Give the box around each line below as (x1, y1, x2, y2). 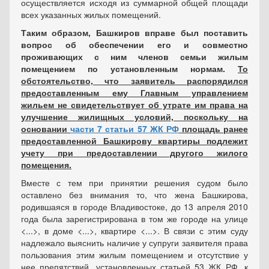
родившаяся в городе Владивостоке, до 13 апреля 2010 (21, 201, 248, 213)
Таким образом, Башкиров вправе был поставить (21, 26, 248, 38)
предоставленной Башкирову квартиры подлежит (21, 134, 248, 147)
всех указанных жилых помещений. (21, 8, 161, 20)
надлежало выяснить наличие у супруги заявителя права (21, 237, 248, 249)
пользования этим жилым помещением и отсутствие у (21, 249, 248, 261)
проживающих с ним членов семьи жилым (21, 50, 248, 62)
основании (21, 122, 71, 134)
